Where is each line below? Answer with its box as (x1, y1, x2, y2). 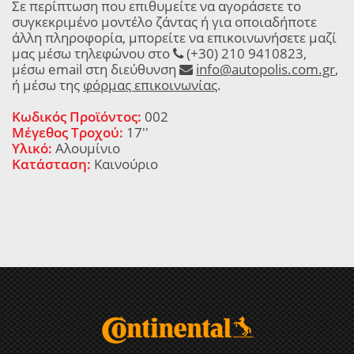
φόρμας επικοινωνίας (83, 76, 217, 94)
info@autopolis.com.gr (196, 60, 335, 78)
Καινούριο (91, 155, 158, 173)
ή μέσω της (12, 76, 83, 94)
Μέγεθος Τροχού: (12, 123, 123, 141)
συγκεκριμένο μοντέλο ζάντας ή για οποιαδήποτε (12, 13, 317, 31)
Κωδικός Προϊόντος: (12, 107, 141, 126)
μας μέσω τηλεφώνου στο (12, 44, 173, 62)
